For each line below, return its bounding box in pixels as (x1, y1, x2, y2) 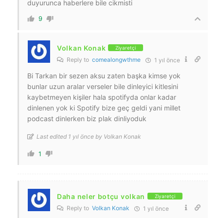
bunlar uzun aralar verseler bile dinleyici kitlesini (27, 82, 178, 91)
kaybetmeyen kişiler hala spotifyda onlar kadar (27, 92, 176, 101)
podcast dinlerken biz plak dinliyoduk (27, 114, 146, 123)
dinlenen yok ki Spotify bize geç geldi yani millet (27, 103, 181, 112)
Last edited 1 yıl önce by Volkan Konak (36, 132, 141, 140)
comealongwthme (92, 55, 141, 63)
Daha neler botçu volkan (57, 192, 145, 200)
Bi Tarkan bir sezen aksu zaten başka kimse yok (27, 71, 181, 80)
